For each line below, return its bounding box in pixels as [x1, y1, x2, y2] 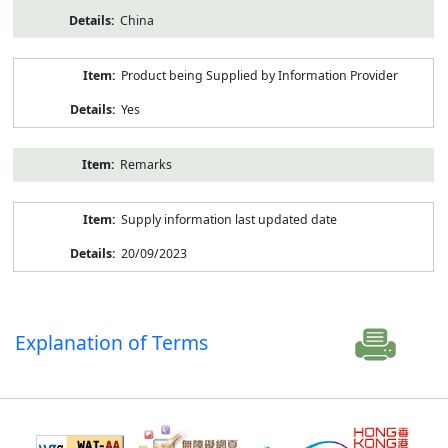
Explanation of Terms [15, 328, 209, 356]
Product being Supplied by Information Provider [120, 66, 398, 84]
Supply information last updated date [120, 210, 337, 228]
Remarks [119, 155, 172, 173]
